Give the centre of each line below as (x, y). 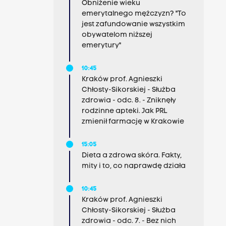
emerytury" (101, 46)
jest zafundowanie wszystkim (133, 24)
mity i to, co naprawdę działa (133, 166)
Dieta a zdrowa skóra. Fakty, (131, 156)
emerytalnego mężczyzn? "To (134, 14)
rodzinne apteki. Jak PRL (124, 111)
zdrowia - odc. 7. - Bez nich (129, 221)
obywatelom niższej (117, 35)
